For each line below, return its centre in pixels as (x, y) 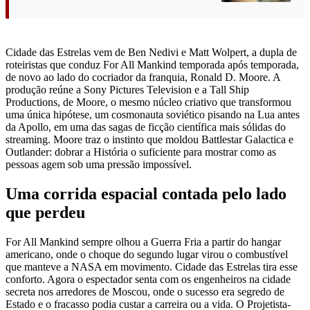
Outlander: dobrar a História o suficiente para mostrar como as (141, 152)
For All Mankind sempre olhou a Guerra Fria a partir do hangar (143, 241)
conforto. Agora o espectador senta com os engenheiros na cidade (148, 279)
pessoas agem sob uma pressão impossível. (99, 164)
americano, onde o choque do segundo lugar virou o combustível (147, 254)
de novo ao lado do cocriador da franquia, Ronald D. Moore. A (143, 77)
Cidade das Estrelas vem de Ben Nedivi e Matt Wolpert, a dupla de (151, 52)
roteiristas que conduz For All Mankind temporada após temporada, (152, 64)
